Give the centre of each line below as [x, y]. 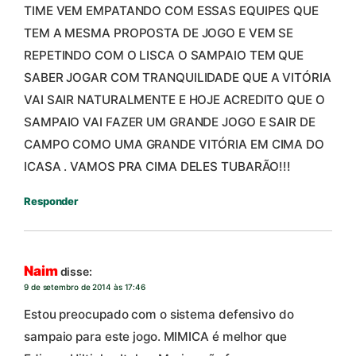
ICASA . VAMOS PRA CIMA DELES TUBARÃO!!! [158, 166]
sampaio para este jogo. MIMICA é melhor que [155, 336]
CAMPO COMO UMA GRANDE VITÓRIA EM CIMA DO [174, 144]
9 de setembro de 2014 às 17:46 [85, 287]
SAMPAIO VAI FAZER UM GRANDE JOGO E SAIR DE [170, 122]
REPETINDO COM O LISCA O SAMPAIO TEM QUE [164, 55]
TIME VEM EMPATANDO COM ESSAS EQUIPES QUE [171, 10]
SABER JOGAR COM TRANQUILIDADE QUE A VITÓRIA [178, 77]
